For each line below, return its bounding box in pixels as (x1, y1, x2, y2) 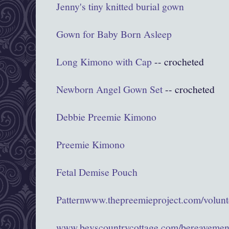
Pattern (56, 192, 84, 207)
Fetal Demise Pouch (56, 165, 138, 179)
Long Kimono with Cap (56, 54, 152, 68)
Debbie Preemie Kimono (56, 109, 156, 124)
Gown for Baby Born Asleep (56, 27, 172, 41)
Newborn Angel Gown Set (56, 82, 163, 96)
